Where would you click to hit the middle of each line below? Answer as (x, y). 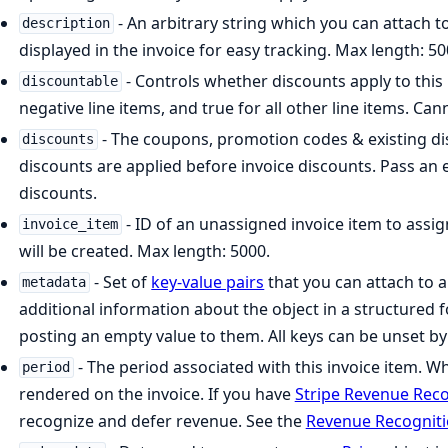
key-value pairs (208, 281)
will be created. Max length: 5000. (144, 250)
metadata (54, 282)
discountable (70, 81)
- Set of (121, 281)
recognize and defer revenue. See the (162, 420)
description (66, 23)
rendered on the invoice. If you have (156, 393)
